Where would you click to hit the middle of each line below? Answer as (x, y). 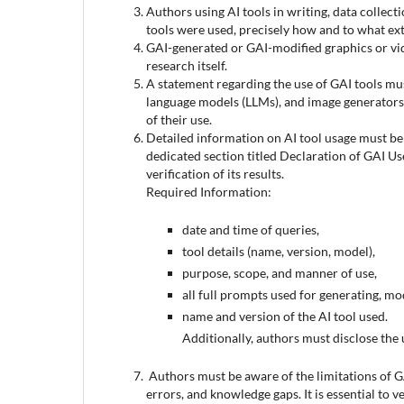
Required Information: (209, 191)
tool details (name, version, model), (279, 251)
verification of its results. (215, 173)
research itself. (187, 65)
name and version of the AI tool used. (285, 316)
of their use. (179, 119)
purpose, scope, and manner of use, (280, 272)
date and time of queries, (251, 229)
